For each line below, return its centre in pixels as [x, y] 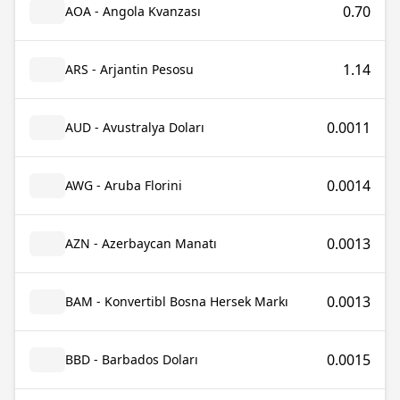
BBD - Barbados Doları [132, 359]
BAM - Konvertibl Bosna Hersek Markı [177, 301]
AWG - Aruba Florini [124, 185]
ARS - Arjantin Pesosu [129, 69]
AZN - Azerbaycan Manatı [141, 243]
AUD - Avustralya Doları [135, 127]
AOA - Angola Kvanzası [133, 11]
